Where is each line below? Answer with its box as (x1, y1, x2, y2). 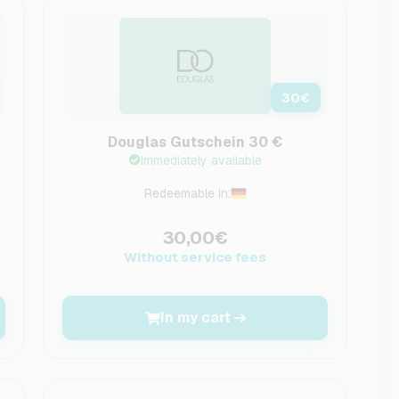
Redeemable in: (143, 185, 231, 201)
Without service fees (124, 248, 267, 265)
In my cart (159, 308, 231, 327)
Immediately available (140, 152, 262, 168)
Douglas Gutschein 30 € (108, 133, 283, 151)
